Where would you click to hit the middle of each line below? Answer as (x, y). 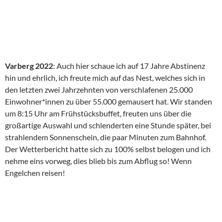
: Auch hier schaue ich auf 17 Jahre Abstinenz (129, 66)
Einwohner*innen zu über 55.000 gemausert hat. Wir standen (109, 101)
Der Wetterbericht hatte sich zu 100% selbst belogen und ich (108, 149)
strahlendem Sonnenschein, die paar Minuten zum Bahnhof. (106, 137)
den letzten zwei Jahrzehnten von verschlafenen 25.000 (99, 89)
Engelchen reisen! (35, 173)
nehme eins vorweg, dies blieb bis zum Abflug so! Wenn (98, 161)
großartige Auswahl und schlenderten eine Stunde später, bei (108, 125)
